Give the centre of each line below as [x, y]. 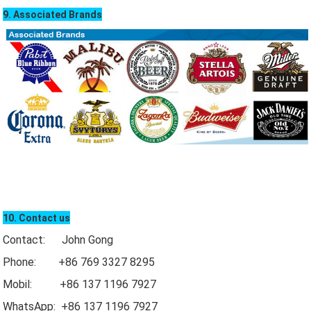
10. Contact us [37, 218]
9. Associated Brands [53, 14]
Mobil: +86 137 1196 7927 [80, 285]
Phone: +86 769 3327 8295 [79, 262]
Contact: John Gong [58, 240]
